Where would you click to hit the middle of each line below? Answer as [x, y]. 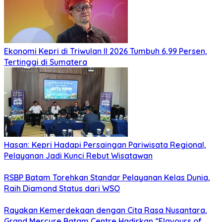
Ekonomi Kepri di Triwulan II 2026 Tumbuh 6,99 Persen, [106, 51]
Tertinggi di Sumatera [46, 62]
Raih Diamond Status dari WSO [62, 189]
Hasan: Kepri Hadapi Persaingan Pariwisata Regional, [105, 145]
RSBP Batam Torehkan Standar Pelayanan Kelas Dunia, [107, 178]
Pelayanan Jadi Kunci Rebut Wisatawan [78, 156]
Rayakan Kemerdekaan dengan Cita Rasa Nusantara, [106, 210]
